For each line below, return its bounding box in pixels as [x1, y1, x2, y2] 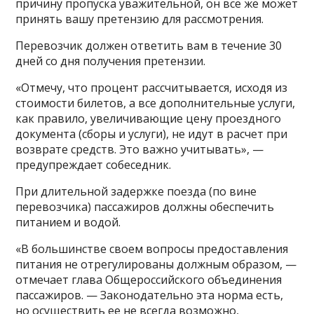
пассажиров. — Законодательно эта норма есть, [15, 287, 284, 303]
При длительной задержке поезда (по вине [15, 183, 257, 199]
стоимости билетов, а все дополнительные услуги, [15, 95, 296, 111]
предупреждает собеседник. [15, 156, 172, 172]
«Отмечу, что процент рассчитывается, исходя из [15, 79, 288, 95]
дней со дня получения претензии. [15, 53, 206, 69]
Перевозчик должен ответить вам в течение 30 [15, 37, 282, 53]
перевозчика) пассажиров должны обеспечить [15, 198, 275, 214]
